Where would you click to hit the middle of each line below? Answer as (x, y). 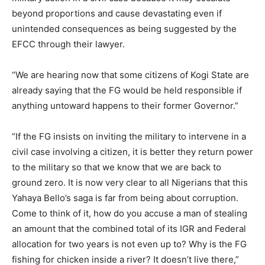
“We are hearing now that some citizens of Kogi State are (130, 75)
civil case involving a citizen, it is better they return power (132, 152)
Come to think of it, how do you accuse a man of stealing (130, 214)
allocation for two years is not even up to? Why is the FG (129, 244)
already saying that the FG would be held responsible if (127, 91)
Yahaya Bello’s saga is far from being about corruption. (125, 198)
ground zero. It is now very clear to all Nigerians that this (130, 183)
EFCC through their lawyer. (68, 44)
